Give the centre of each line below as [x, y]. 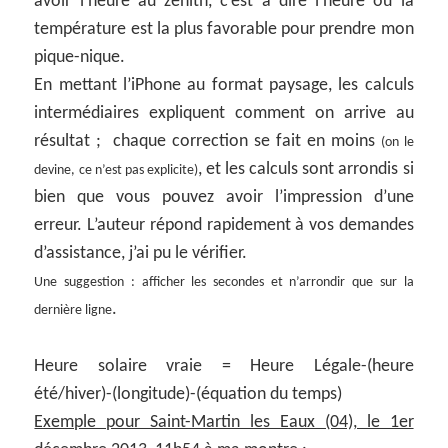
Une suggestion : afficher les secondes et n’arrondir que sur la [224, 283]
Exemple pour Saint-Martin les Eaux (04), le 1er [224, 423]
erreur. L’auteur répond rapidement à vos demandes [224, 226]
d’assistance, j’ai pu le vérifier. [141, 254]
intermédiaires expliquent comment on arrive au [224, 114]
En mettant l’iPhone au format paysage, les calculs [224, 86]
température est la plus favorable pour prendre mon [224, 30]
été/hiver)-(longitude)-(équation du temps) [188, 395]
